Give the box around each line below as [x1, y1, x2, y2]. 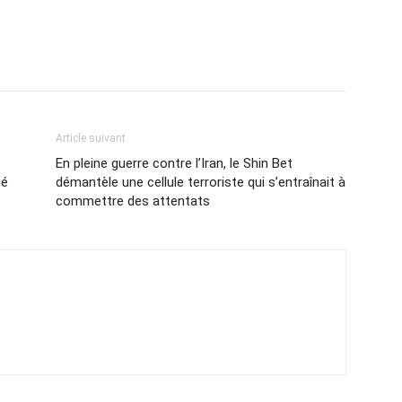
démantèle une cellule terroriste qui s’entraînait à [56, 174, 345, 190]
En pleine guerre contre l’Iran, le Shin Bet [56, 155, 293, 171]
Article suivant [56, 132, 126, 144]
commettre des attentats [56, 193, 210, 209]
